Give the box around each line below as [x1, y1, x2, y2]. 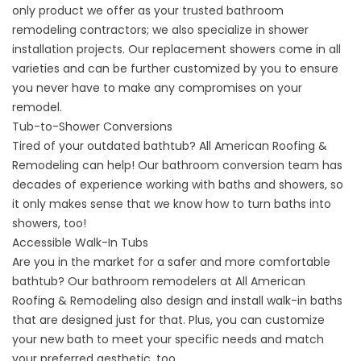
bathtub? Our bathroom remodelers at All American [12, 272, 305, 289]
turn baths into [247, 195, 331, 212]
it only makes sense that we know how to [12, 195, 247, 212]
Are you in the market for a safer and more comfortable [12, 253, 330, 270]
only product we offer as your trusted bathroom [12, 2, 284, 19]
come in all [276, 40, 341, 57]
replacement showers [152, 40, 276, 57]
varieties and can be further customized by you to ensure [12, 60, 338, 77]
